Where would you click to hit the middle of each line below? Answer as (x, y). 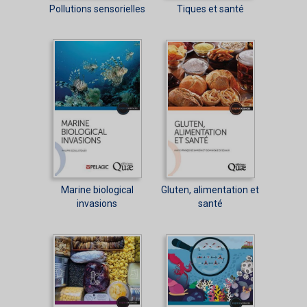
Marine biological (97, 190)
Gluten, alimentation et (210, 190)
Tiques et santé (210, 9)
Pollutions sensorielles (97, 9)
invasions (97, 204)
